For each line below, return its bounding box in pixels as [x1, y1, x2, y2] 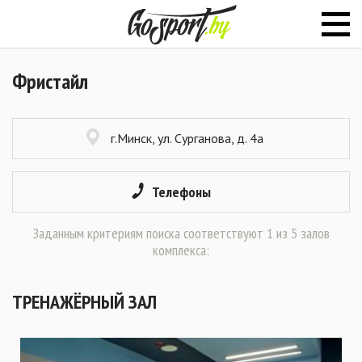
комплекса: [153, 241, 209, 259]
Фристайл [12, 68, 88, 95]
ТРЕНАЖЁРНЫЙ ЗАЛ [12, 289, 157, 314]
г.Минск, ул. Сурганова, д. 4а [111, 130, 263, 146]
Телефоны [151, 183, 211, 201]
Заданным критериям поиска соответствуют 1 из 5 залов [32, 224, 330, 242]
